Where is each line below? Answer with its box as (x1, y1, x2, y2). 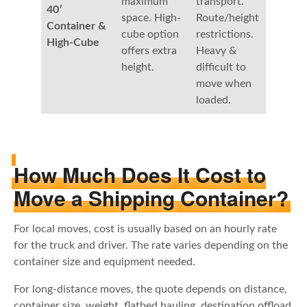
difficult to (196, 62, 246, 73)
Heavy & (196, 45, 236, 57)
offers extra (121, 45, 177, 57)
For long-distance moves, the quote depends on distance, (14, 283, 287, 295)
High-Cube (47, 37, 99, 49)
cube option (121, 29, 179, 40)
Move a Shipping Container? (14, 182, 288, 212)
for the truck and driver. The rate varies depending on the (14, 239, 288, 251)
